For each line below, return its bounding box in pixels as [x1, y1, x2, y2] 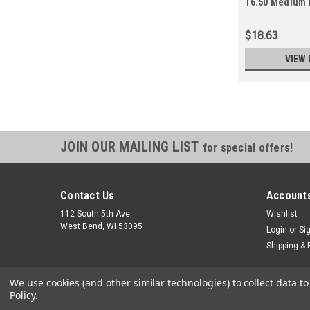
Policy [10, 289, 35, 302]
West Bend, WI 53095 [60, 221, 143, 232]
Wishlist [266, 209, 298, 219]
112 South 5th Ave [60, 209, 130, 219]
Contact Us [60, 189, 115, 203]
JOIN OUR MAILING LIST [60, 138, 203, 156]
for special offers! [202, 141, 293, 155]
